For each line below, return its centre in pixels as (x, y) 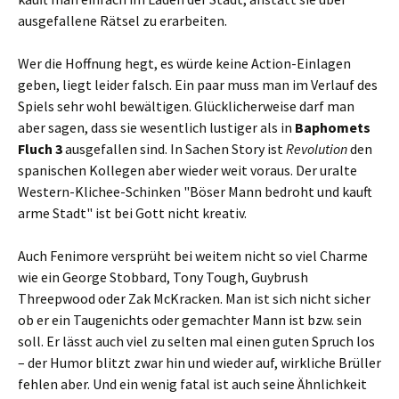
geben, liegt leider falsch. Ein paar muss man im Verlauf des (198, 85)
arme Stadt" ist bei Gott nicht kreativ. (132, 213)
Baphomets (333, 127)
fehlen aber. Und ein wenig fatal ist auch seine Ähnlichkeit (192, 384)
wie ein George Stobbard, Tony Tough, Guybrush (163, 277)
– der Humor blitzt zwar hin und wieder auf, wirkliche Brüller (199, 362)
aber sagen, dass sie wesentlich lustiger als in (156, 127)
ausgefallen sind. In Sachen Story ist (174, 149)
